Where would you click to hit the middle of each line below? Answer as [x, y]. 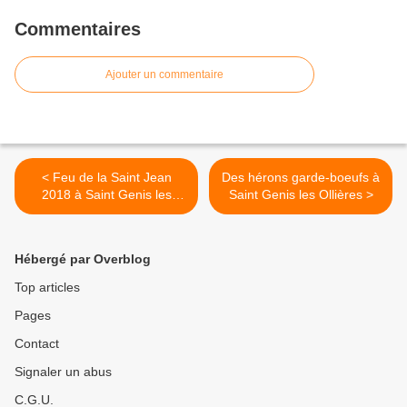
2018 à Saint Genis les [106, 195]
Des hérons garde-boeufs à [301, 178]
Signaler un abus [63, 372]
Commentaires [78, 30]
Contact [37, 344]
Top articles [47, 288]
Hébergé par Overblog [83, 259]
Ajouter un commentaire [164, 75]
